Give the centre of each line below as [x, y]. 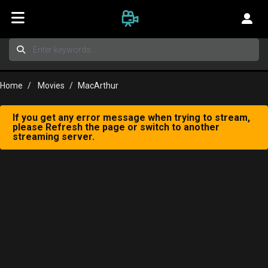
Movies [51, 86]
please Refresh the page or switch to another [116, 127]
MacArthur [98, 86]
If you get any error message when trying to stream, [131, 118]
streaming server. [54, 137]
